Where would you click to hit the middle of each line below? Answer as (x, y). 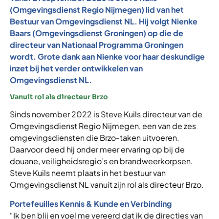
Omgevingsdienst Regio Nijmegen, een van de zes (103, 126)
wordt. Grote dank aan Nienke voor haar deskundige (107, 56)
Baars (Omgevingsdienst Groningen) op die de (97, 33)
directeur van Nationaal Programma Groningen (97, 45)
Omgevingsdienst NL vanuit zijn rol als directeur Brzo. (107, 185)
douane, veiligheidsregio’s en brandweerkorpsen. (101, 161)
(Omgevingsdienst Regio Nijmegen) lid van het (97, 10)
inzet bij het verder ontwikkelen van (76, 68)
